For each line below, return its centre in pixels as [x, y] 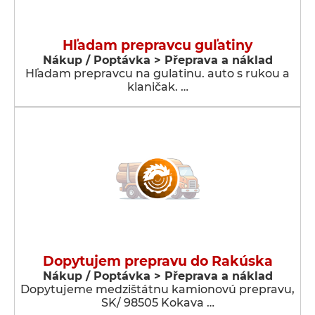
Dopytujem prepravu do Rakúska [157, 261]
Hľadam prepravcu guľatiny [157, 45]
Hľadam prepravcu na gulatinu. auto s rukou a [157, 73]
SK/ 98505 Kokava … [157, 303]
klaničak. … [157, 87]
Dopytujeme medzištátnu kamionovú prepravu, [157, 289]
